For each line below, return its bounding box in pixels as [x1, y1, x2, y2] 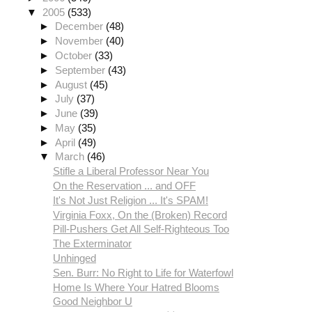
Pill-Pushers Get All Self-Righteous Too [53, 223, 229, 235]
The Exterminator [53, 237, 132, 250]
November [55, 35, 107, 47]
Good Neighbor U [53, 295, 132, 308]
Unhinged [53, 252, 96, 265]
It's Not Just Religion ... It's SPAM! [53, 194, 208, 206]
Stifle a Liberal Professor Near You [53, 165, 209, 178]
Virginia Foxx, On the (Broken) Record [53, 208, 227, 221]
